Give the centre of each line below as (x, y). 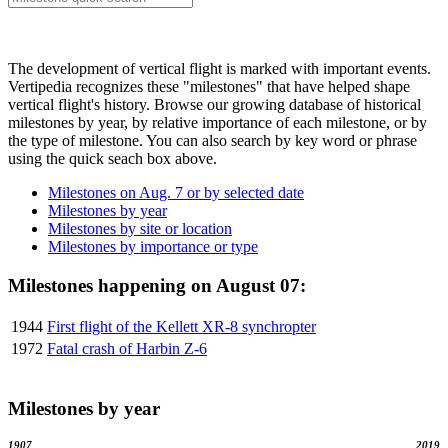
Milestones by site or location (140, 228)
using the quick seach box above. (112, 158)
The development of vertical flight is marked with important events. (219, 68)
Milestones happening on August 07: (157, 285)
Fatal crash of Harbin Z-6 (127, 349)
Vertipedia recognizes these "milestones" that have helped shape (209, 86)
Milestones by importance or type (153, 246)
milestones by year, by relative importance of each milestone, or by (217, 122)
